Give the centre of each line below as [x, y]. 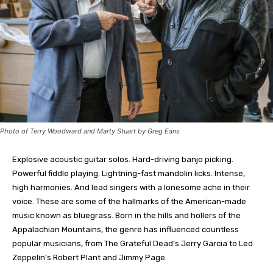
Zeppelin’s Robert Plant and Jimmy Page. [90, 257]
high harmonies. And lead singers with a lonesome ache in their [131, 187]
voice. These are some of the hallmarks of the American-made [129, 201]
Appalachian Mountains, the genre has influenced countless [126, 229]
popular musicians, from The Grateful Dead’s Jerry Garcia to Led [133, 243]
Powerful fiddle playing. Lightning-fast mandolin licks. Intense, [129, 173]
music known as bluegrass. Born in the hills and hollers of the [126, 215]
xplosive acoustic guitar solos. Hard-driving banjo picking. [125, 159]
